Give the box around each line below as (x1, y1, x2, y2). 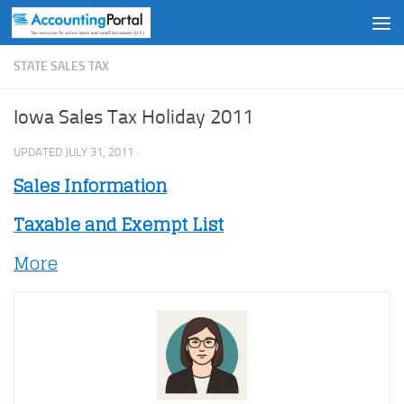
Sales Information (14, 170, 167, 201)
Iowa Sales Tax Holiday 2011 (14, 106, 253, 129)
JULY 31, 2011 (65, 145, 133, 159)
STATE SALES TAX (14, 59, 109, 74)
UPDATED (14, 145, 65, 159)
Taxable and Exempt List (14, 209, 224, 241)
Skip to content (24, 17, 119, 34)
